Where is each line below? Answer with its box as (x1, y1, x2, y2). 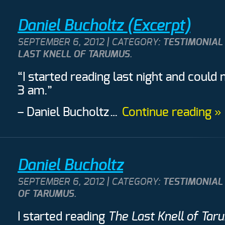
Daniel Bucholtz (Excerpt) (18, 18, 190, 34)
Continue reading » (122, 106, 221, 119)
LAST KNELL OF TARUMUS (18, 50, 130, 60)
